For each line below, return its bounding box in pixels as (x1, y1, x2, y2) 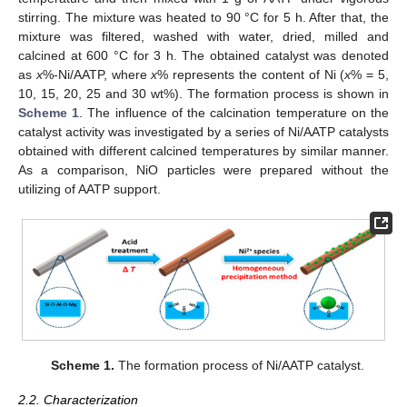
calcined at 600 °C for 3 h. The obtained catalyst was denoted (18, 48, 389, 63)
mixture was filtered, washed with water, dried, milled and (18, 29, 389, 44)
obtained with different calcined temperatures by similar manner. (18, 144, 389, 158)
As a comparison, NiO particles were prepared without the (18, 163, 389, 177)
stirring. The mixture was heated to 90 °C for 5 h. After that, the (18, 10, 389, 25)
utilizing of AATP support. (18, 182, 161, 196)
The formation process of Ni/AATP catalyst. (114, 357, 364, 372)
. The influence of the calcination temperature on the (79, 105, 390, 120)
